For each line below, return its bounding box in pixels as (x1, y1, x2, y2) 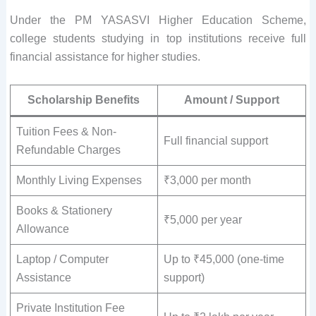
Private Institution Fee (16, 301, 125, 314)
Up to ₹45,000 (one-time (163, 253, 284, 265)
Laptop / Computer (16, 253, 109, 265)
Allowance (16, 222, 69, 235)
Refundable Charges (16, 143, 121, 156)
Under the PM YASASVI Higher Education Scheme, (9, 14, 307, 27)
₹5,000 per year (163, 213, 242, 226)
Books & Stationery (16, 204, 112, 217)
